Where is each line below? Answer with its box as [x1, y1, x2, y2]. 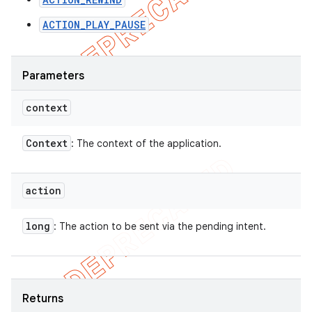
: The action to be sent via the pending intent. [54, 220, 266, 233]
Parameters [22, 69, 84, 83]
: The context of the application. [71, 137, 221, 150]
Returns [22, 292, 63, 306]
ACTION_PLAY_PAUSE [42, 18, 146, 31]
